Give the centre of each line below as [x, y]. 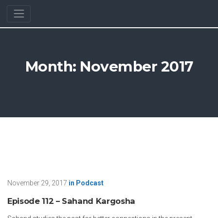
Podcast [90, 183]
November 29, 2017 [37, 183]
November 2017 [136, 66]
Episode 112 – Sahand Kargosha [71, 201]
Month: [52, 66]
